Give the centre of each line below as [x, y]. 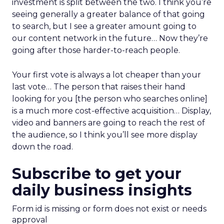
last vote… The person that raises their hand [99, 87]
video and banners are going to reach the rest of [108, 123]
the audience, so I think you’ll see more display [105, 135]
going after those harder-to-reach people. [96, 50]
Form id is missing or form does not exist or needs [109, 209]
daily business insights [102, 190]
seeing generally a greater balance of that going [108, 14]
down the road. [42, 147]
